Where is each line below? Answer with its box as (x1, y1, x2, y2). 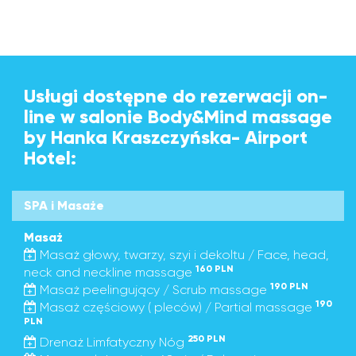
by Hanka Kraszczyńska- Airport (24, 126, 308, 149)
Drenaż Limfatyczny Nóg (37, 335, 188, 350)
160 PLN (195, 263, 234, 274)
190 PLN (270, 281, 308, 292)
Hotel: (24, 146, 76, 169)
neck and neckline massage (24, 265, 195, 280)
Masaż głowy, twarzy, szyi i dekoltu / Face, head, (37, 247, 329, 262)
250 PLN (188, 333, 226, 344)
